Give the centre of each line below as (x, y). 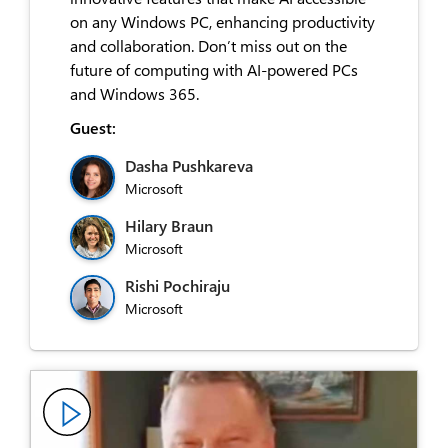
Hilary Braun (169, 225)
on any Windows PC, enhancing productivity (222, 21)
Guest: (93, 127)
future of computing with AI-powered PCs (214, 69)
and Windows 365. (134, 93)
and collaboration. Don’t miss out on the (208, 45)
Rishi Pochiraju (177, 285)
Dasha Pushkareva (189, 165)
